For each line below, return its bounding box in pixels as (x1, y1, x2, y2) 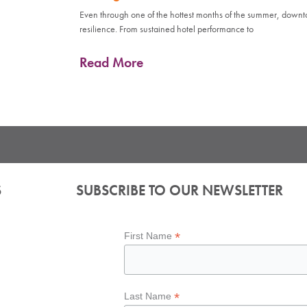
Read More (79, 53, 143, 72)
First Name (124, 230, 175, 241)
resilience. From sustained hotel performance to (79, 23, 254, 36)
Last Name (124, 290, 175, 302)
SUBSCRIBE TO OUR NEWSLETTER (76, 181, 284, 199)
